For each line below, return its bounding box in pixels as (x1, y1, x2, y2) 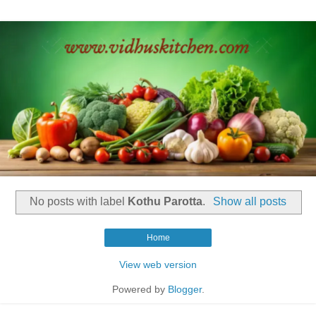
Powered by (111, 283, 168, 295)
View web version (119, 258, 197, 270)
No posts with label (30, 195, 128, 207)
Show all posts (212, 195, 286, 207)
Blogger (167, 283, 202, 295)
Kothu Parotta (128, 195, 203, 207)
